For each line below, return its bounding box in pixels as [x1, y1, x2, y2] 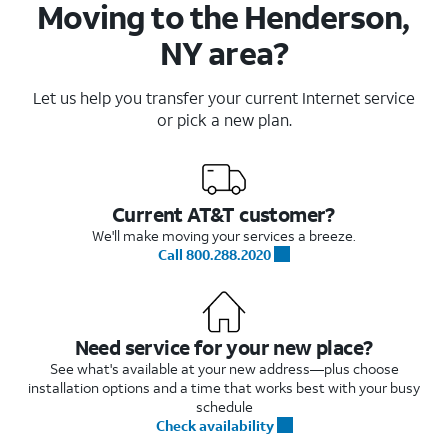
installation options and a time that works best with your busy [28, 377, 420, 397]
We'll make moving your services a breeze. [92, 225, 356, 245]
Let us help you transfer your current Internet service [33, 86, 415, 108]
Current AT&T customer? [112, 200, 335, 227]
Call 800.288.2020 [158, 244, 271, 264]
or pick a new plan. [156, 108, 292, 130]
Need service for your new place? [74, 333, 373, 360]
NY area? [160, 31, 288, 74]
